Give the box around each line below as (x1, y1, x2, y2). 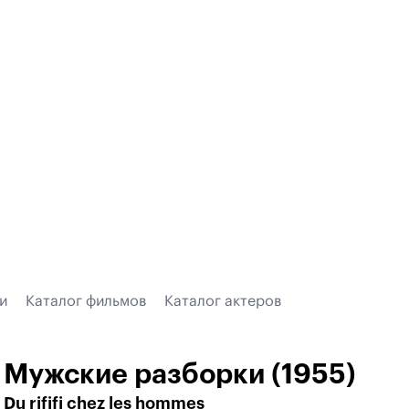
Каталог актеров (164, 294, 281, 309)
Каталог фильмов (26, 294, 146, 309)
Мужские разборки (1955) (4, 361, 356, 388)
